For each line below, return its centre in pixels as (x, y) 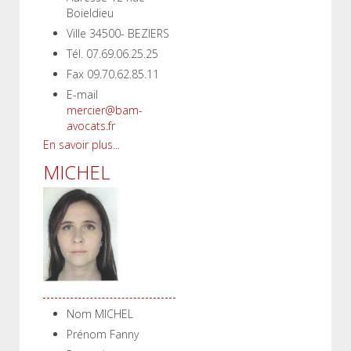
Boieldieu (90, 13)
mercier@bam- (105, 110)
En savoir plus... (81, 145)
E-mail (82, 94)
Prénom (87, 334)
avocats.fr (91, 126)
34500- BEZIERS (129, 33)
